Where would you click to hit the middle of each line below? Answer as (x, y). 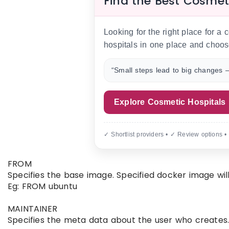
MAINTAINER (32, 209)
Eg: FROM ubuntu (42, 186)
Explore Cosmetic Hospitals (170, 102)
